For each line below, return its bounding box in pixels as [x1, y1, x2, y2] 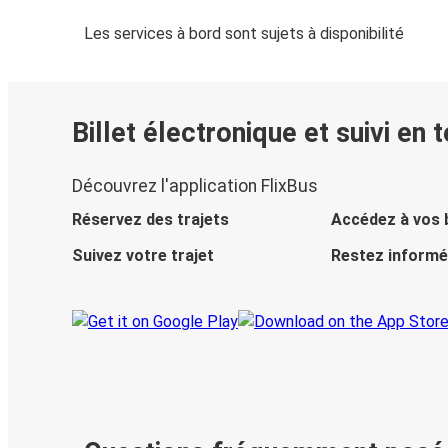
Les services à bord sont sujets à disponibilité [84, 24, 404, 44]
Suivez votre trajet [72, 246, 214, 266]
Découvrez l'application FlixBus [72, 176, 318, 197]
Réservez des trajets [72, 210, 229, 230]
